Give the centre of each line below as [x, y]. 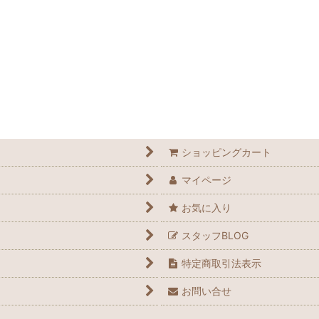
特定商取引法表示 [222, 263]
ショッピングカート [227, 152]
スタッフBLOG [215, 236]
